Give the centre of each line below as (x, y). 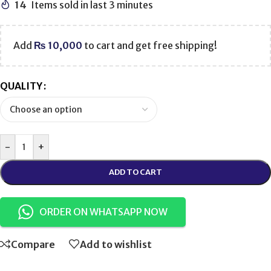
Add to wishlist (116, 244)
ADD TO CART (135, 172)
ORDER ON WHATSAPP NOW (103, 212)
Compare (33, 244)
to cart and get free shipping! (150, 46)
